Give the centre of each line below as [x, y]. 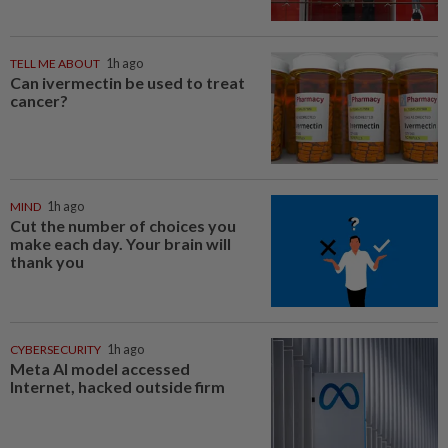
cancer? [40, 101]
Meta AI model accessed [100, 368]
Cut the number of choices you [123, 225]
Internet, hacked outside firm [117, 386]
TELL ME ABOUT [55, 64]
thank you [47, 261]
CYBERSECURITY [55, 349]
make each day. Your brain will [120, 243]
